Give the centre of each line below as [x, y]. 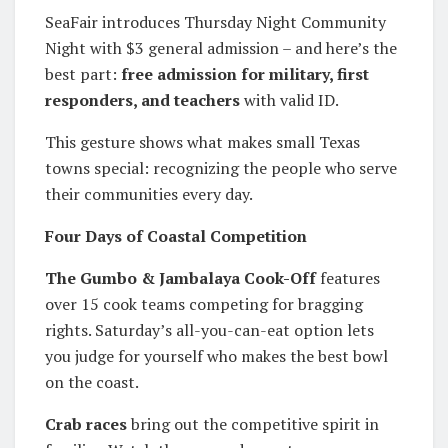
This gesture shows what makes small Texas [202, 141]
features [348, 277]
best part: [83, 73]
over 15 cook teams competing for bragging [204, 303]
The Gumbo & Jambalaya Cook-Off [180, 277]
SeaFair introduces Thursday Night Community [215, 21]
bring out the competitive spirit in [253, 423]
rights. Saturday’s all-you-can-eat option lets [209, 329]
